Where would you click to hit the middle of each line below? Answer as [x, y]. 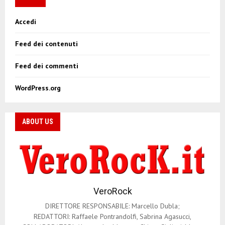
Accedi [26, 22]
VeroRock [113, 191]
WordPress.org [38, 88]
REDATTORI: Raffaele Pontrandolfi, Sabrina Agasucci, [113, 216]
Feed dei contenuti [46, 44]
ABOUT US [38, 122]
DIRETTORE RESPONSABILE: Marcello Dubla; [113, 206]
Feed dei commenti [47, 66]
